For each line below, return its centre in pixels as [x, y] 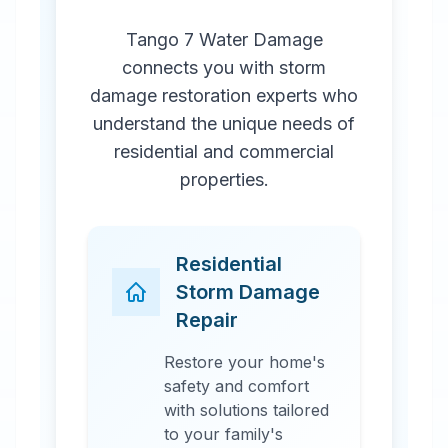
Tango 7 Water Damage [224, 39]
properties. [224, 179]
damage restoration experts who [224, 95]
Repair [207, 320]
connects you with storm [224, 67]
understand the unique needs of [224, 123]
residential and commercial [224, 151]
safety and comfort [236, 386]
